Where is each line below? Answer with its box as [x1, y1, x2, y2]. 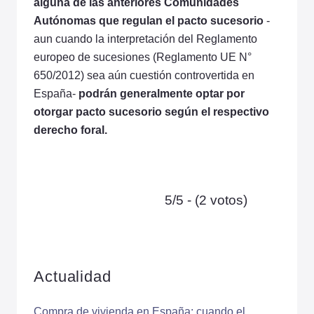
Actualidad [34, 267, 111, 285]
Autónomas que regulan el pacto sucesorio [34, 14, 264, 27]
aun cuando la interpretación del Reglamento [34, 32, 257, 45]
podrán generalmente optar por [78, 87, 245, 100]
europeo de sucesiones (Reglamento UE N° [34, 50, 252, 63]
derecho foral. [34, 123, 107, 136]
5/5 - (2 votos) [165, 192, 247, 207]
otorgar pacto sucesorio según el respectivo [34, 105, 269, 118]
